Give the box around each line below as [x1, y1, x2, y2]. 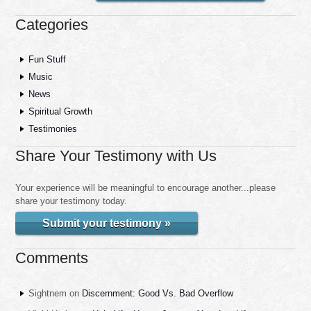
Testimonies [28, 123, 77, 134]
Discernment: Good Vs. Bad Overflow [81, 287, 233, 299]
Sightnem [28, 287, 67, 299]
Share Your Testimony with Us [15, 146, 217, 165]
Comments [15, 249, 89, 267]
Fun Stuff [28, 53, 66, 65]
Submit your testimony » [42, 217, 171, 229]
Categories [15, 16, 89, 34]
